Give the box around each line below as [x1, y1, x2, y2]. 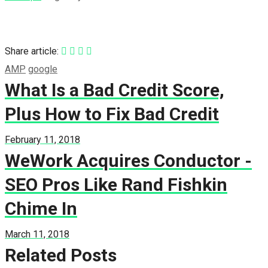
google [28, 63, 57, 75]
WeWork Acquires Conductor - [5, 150, 252, 172]
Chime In [5, 198, 77, 220]
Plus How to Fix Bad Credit [5, 103, 219, 125]
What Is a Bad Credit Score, [5, 80, 224, 101]
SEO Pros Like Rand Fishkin [5, 174, 227, 196]
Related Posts [5, 245, 117, 266]
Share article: [5, 45, 59, 57]
